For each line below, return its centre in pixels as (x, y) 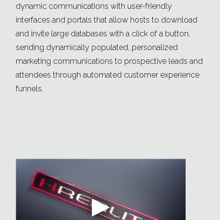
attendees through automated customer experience (108, 75)
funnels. (29, 89)
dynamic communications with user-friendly (94, 6)
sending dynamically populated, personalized (97, 48)
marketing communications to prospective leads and (109, 61)
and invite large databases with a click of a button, (103, 34)
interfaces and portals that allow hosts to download (107, 20)
